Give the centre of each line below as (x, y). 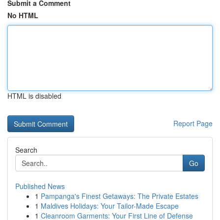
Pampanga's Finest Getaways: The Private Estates (120, 196)
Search (26, 150)
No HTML (23, 15)
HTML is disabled (34, 96)
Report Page (193, 123)
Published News (40, 186)
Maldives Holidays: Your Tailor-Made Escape (110, 206)
